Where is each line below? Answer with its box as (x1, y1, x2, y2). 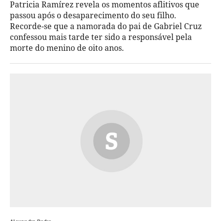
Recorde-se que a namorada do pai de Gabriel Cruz (10, 20, 202, 32)
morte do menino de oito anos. (10, 42, 124, 53)
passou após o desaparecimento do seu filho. (10, 9, 176, 21)
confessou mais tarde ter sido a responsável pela (10, 31, 192, 42)
